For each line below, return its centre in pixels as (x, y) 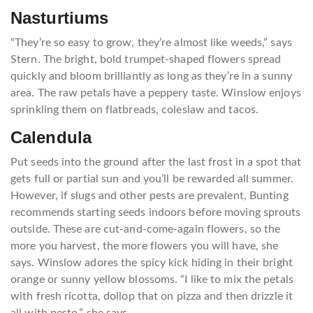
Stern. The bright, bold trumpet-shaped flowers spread (146, 59)
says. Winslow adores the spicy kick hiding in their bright (152, 263)
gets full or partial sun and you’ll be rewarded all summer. (152, 179)
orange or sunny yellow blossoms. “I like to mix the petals (152, 279)
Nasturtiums (60, 18)
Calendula (51, 137)
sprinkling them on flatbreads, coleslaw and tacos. (135, 110)
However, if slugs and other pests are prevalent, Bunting (150, 196)
